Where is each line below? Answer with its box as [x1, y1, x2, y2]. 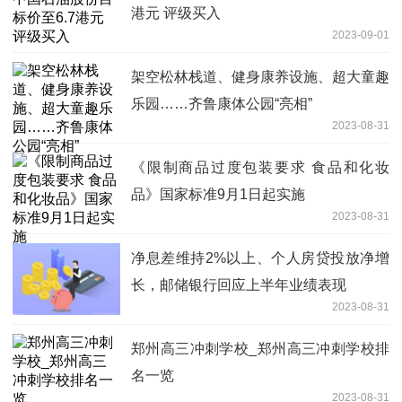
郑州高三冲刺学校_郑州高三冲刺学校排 [131, 340, 389, 356]
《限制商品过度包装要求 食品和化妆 [131, 159, 389, 175]
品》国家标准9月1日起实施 [131, 186, 305, 202]
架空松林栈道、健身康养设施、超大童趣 [131, 68, 389, 84]
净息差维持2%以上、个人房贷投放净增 [131, 249, 389, 266]
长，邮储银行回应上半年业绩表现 [131, 276, 346, 293]
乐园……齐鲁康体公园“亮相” [131, 95, 312, 111]
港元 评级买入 [131, 4, 221, 21]
